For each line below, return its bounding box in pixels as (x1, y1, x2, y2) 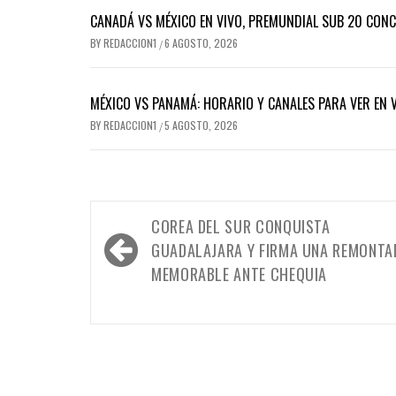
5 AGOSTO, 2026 (164, 118, 238, 133)
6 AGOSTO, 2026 (164, 35, 238, 51)
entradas (99, 263, 182, 303)
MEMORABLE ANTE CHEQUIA (151, 263, 328, 286)
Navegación (99, 204, 209, 245)
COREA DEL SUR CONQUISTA (151, 215, 331, 239)
